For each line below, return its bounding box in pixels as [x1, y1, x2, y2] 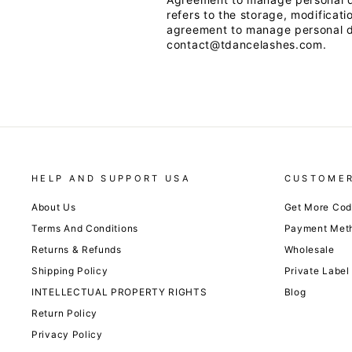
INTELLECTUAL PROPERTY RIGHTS [31, 286, 207, 299]
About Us [31, 201, 76, 214]
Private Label [284, 265, 350, 277]
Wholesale [284, 244, 335, 256]
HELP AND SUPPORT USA [31, 173, 192, 185]
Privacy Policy [31, 328, 103, 341]
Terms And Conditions [31, 222, 138, 235]
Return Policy [31, 307, 98, 320]
